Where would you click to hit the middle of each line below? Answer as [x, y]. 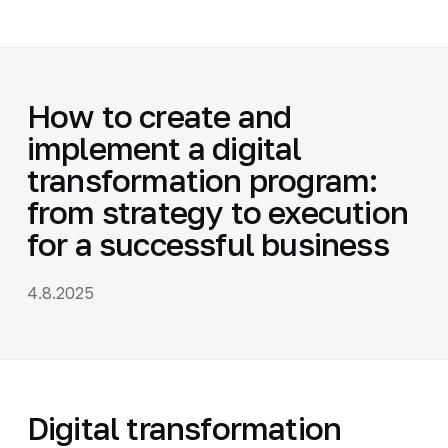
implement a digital [164, 147]
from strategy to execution [217, 211]
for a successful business [207, 243]
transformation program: [202, 179]
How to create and [159, 115]
